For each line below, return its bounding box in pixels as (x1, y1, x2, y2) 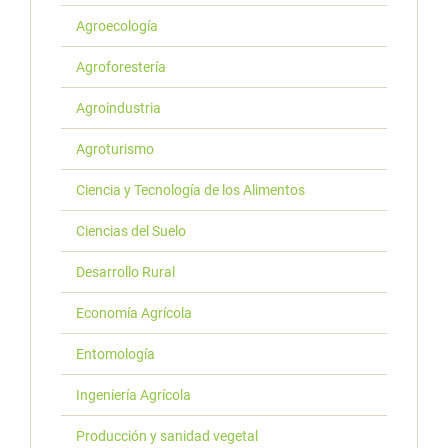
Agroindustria (76, 100, 161, 117)
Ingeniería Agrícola (76, 387, 191, 404)
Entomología (76, 346, 155, 363)
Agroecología (76, 18, 158, 35)
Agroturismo (76, 141, 154, 158)
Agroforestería (76, 59, 166, 76)
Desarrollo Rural (76, 264, 175, 281)
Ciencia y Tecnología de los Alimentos (76, 182, 305, 199)
